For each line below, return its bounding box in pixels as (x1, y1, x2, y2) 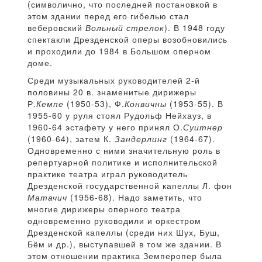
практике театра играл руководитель (27, 168, 188, 180)
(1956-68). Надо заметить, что (67, 191, 202, 204)
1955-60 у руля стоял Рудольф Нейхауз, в (27, 109, 212, 122)
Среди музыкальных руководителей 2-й (27, 74, 200, 87)
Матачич (27, 191, 67, 204)
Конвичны (125, 98, 167, 110)
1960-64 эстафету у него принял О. (27, 121, 183, 133)
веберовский (27, 22, 85, 34)
